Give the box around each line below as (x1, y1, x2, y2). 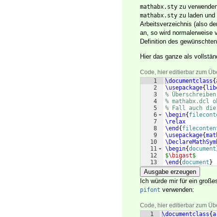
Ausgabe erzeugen (144, 168, 196, 176)
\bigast (169, 152, 192, 159)
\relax (165, 118, 186, 125)
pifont (140, 186, 160, 194)
